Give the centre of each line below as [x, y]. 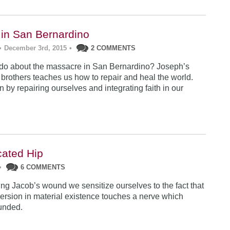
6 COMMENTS [43, 167]
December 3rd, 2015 [36, 48]
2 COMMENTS [113, 48]
